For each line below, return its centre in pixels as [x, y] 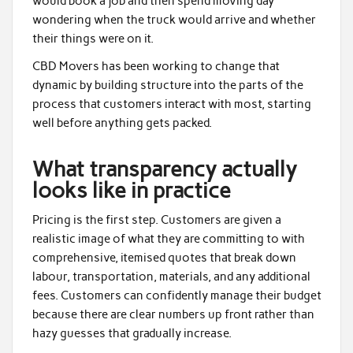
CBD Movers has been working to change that [156, 67]
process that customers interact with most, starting [171, 104]
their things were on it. [93, 38]
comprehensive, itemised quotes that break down [164, 257]
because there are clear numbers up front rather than [173, 314]
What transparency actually [164, 169]
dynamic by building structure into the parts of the [167, 85]
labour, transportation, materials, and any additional [171, 276]
